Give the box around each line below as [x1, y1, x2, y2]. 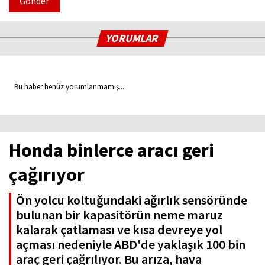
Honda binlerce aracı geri [9, 138, 214, 163]
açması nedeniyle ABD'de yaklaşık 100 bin [16, 236, 245, 253]
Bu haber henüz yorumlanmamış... [9, 82, 124, 92]
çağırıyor [9, 163, 85, 187]
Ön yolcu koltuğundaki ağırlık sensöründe [16, 192, 247, 209]
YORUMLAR [105, 31, 161, 46]
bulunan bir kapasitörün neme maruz [16, 206, 223, 224]
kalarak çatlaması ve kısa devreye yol [16, 221, 222, 238]
